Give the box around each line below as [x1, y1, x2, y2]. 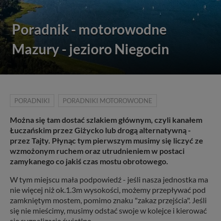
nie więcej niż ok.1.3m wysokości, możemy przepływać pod [10, 185, 206, 194]
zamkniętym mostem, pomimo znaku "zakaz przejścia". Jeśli [10, 195, 207, 205]
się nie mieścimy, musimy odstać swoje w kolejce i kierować [10, 206, 207, 215]
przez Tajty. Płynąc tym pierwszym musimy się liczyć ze [10, 136, 203, 145]
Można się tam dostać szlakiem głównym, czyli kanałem [10, 115, 202, 124]
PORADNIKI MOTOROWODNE [63, 97, 152, 105]
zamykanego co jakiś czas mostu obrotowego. [10, 156, 168, 166]
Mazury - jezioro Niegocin [12, 40, 169, 57]
